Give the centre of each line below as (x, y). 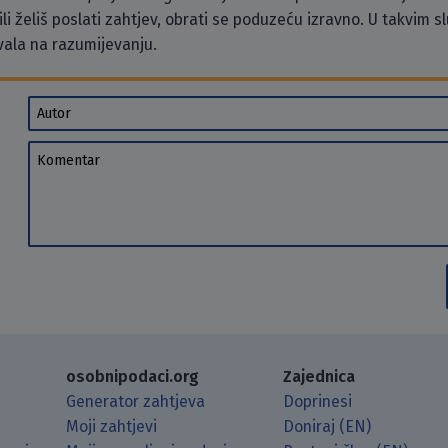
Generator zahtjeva (135, 401)
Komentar (63, 153)
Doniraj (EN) (327, 426)
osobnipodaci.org (132, 376)
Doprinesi (318, 401)
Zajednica (319, 376)
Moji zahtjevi (111, 426)
